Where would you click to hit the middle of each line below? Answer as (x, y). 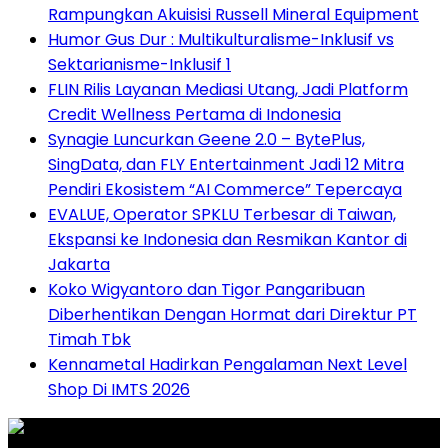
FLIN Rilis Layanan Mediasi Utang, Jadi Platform (228, 90)
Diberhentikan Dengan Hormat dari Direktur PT (232, 315)
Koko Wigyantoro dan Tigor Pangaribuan (206, 290)
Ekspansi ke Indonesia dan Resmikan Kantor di (227, 240)
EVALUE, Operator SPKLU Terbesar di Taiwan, (222, 215)
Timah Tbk (89, 340)
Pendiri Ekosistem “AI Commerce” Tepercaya (225, 190)
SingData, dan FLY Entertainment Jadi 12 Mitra (226, 165)
